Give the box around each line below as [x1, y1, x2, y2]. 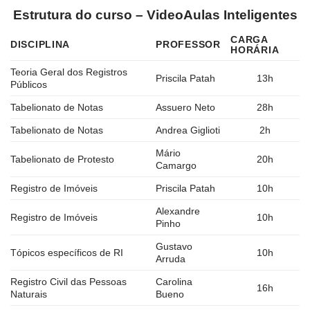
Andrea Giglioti [156, 125, 221, 136]
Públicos [10, 79, 47, 91]
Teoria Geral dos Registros [10, 66, 127, 78]
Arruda [156, 253, 186, 265]
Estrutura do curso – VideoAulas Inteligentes [12, 7, 298, 22]
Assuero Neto [156, 102, 216, 113]
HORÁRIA [230, 44, 280, 56]
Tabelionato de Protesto [10, 154, 114, 165]
